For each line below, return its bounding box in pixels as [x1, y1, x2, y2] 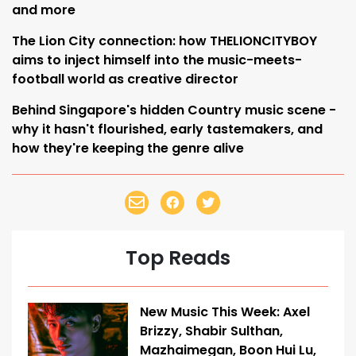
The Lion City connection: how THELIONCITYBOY [12, 32, 317, 50]
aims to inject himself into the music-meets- [12, 51, 302, 69]
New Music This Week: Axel [140, 303, 310, 321]
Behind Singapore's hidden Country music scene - [12, 101, 336, 119]
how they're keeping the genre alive [12, 139, 244, 157]
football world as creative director [12, 70, 238, 88]
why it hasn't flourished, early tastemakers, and [12, 120, 323, 138]
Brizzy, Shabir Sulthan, [140, 322, 283, 340]
